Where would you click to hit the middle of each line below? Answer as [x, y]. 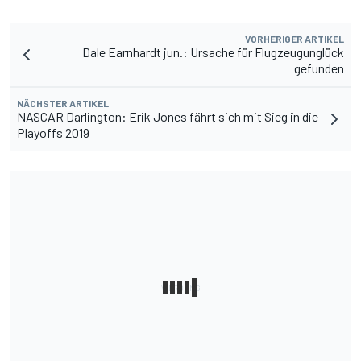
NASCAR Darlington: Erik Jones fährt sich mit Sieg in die [168, 117]
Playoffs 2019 [53, 133]
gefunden [319, 68]
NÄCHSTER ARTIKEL [63, 104]
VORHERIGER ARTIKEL [295, 39]
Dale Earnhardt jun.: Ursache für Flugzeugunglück [213, 52]
